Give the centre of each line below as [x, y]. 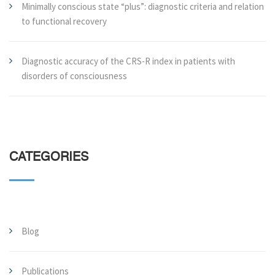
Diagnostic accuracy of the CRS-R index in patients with [128, 61]
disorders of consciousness [74, 76]
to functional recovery [64, 21]
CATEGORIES [49, 158]
